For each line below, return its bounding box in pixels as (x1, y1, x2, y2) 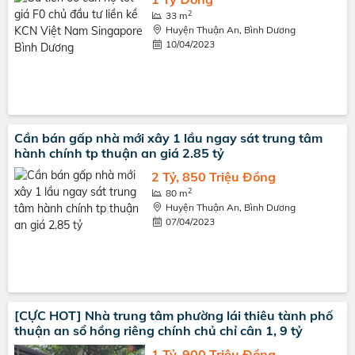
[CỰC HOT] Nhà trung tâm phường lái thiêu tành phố (14, 307, 333, 323)
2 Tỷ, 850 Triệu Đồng (151, 169, 276, 185)
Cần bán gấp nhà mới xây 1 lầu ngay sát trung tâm (14, 130, 323, 146)
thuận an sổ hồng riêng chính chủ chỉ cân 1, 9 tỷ (14, 323, 303, 338)
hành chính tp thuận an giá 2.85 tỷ (14, 145, 224, 161)
